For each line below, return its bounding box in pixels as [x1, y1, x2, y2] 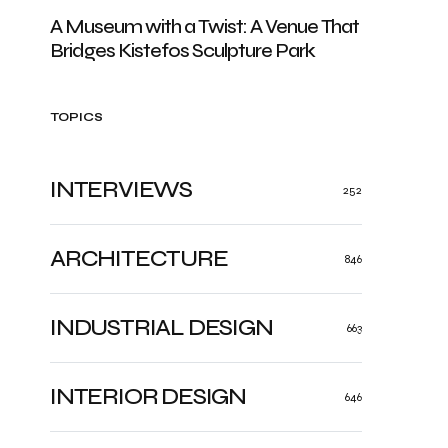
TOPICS [50, 110, 104, 124]
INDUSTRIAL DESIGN [50, 313, 273, 342]
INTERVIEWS [50, 175, 192, 204]
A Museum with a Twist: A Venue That [50, 14, 359, 39]
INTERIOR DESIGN [50, 382, 246, 411]
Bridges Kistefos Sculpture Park [50, 38, 315, 63]
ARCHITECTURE [50, 244, 228, 273]
